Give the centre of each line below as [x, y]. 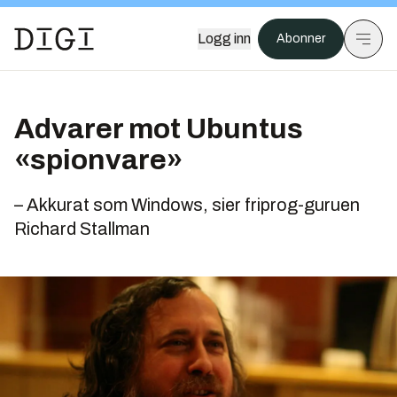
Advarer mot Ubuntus [159, 129]
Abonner [301, 39]
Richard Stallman [82, 229]
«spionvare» [98, 160]
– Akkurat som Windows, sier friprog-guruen [187, 205]
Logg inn [224, 39]
